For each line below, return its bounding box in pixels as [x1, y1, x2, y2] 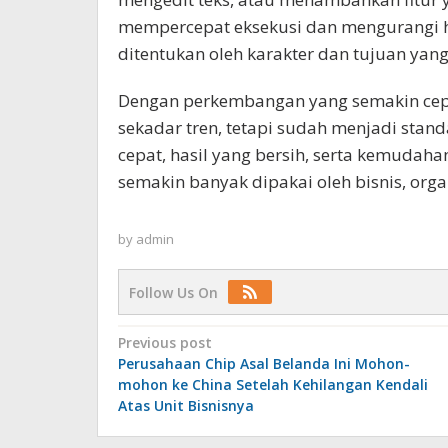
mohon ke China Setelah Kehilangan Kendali [118, 374, 428, 394]
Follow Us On [129, 282, 218, 302]
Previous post [118, 332, 212, 352]
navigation [117, 354, 249, 391]
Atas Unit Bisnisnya [118, 395, 254, 415]
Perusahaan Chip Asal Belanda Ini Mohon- [118, 353, 410, 373]
